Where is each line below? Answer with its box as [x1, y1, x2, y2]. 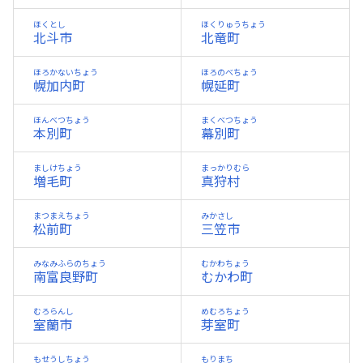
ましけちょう [33, 163, 82, 173]
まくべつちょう [201, 115, 258, 125]
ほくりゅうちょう [201, 19, 266, 29]
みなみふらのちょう [33, 258, 106, 268]
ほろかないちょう [33, 67, 98, 77]
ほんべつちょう [33, 115, 90, 125]
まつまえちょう [33, 211, 90, 220]
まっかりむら [201, 163, 250, 173]
